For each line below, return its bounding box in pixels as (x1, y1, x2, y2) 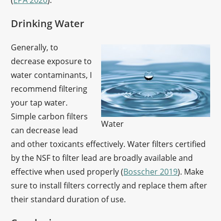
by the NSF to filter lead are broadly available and (11, 152, 193, 163)
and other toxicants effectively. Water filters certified (11, 139, 206, 149)
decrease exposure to (11, 56, 92, 67)
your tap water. (11, 97, 68, 108)
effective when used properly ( (11, 166, 124, 177)
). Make (178, 166, 204, 177)
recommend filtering (11, 83, 88, 94)
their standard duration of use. (11, 194, 130, 205)
